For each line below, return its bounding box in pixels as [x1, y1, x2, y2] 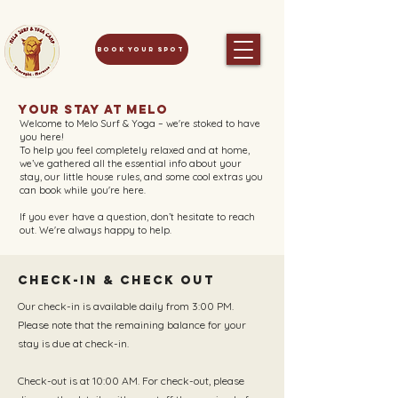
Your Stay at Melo [18, 102, 168, 117]
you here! [20, 131, 64, 143]
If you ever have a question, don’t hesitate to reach [20, 211, 255, 223]
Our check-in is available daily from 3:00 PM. [18, 299, 234, 313]
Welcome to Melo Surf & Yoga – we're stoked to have [20, 117, 260, 130]
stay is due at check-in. [18, 337, 129, 350]
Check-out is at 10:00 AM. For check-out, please [18, 374, 244, 387]
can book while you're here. [20, 184, 146, 196]
